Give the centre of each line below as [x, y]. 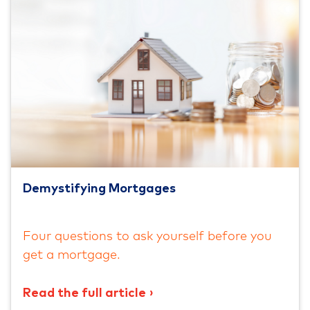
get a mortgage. [72, 255]
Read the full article [84, 293]
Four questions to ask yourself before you [147, 236]
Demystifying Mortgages [99, 189]
